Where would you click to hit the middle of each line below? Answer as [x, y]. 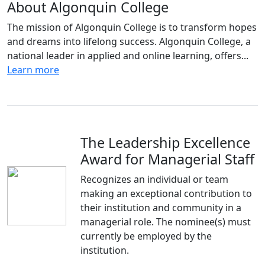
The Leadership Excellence [165, 143]
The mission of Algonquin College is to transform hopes [132, 27]
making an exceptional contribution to [166, 193]
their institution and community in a [161, 208]
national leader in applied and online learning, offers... [128, 56]
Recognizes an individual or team [154, 179]
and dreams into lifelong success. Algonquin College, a [129, 41]
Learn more [33, 70]
